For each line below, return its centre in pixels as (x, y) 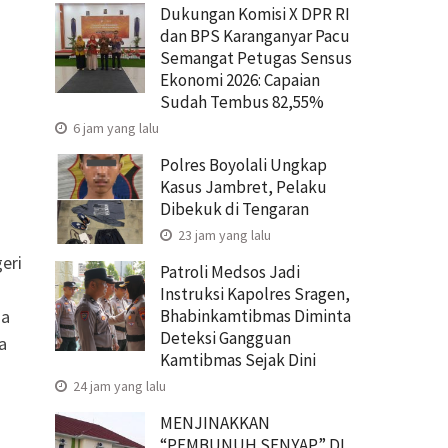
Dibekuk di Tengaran (234, 208)
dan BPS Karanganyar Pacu (255, 35)
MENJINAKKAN (215, 422)
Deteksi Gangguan (225, 337)
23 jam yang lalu (223, 234)
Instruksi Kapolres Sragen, (255, 293)
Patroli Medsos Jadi (230, 271)
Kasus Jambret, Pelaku (243, 186)
